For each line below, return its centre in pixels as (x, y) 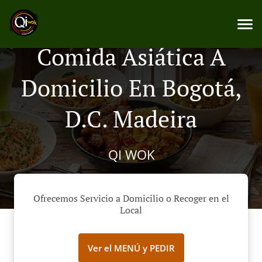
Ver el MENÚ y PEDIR (131, 248)
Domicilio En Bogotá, (131, 87)
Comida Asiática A (131, 56)
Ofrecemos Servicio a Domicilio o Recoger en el (131, 199)
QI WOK (131, 154)
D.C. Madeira (131, 118)
